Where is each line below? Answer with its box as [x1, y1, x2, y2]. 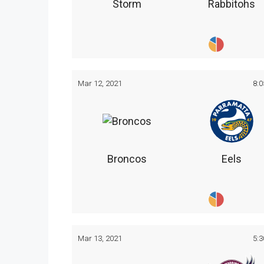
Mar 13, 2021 [78, 233, 122, 243]
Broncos [107, 153, 147, 166]
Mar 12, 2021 [78, 78, 122, 88]
